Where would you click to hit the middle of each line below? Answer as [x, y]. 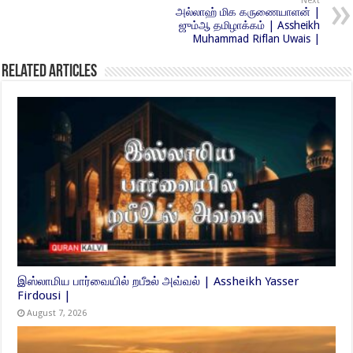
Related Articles [50, 72]
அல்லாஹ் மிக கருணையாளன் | [247, 12]
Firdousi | [45, 296]
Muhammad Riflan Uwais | [256, 39]
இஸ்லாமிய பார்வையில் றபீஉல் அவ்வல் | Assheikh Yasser [159, 282]
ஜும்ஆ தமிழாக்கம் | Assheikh [249, 26]
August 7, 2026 [57, 314]
